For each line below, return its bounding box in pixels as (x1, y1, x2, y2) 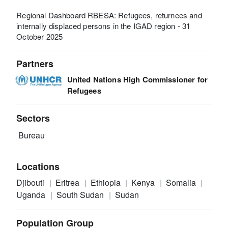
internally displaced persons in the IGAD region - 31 (16, 20, 191, 31)
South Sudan (56, 188, 106, 201)
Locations (16, 159, 60, 173)
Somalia (165, 176, 198, 188)
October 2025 (16, 31, 63, 42)
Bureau (16, 129, 45, 141)
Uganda (16, 188, 48, 201)
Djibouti (16, 176, 47, 188)
